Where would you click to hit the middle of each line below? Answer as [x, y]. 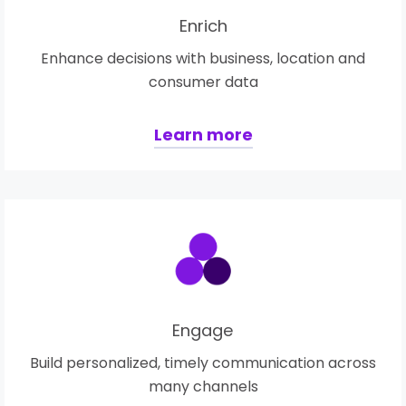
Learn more [203, 134]
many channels [203, 387]
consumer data [203, 82]
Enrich [203, 25]
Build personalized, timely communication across [203, 363]
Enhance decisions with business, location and [203, 58]
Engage [203, 331]
